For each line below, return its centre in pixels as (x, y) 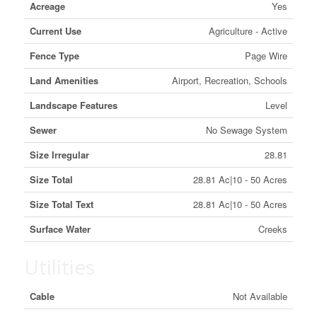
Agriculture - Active (248, 31)
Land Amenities (64, 80)
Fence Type (54, 56)
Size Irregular (59, 155)
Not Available (260, 296)
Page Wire (266, 56)
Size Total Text (61, 204)
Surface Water (60, 229)
